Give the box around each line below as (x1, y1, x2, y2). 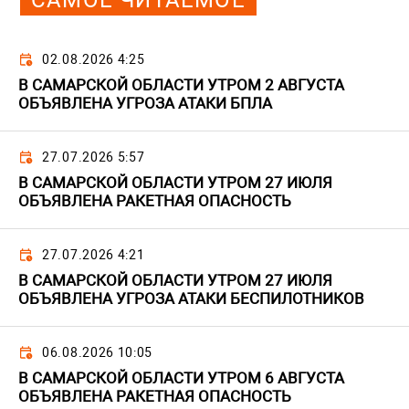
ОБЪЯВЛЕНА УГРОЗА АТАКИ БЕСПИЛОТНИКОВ (18, 289, 364, 309)
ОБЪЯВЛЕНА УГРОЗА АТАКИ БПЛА (18, 94, 272, 113)
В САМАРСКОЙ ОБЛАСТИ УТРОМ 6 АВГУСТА (18, 369, 344, 388)
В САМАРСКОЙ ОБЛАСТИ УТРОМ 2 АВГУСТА (18, 76, 344, 95)
